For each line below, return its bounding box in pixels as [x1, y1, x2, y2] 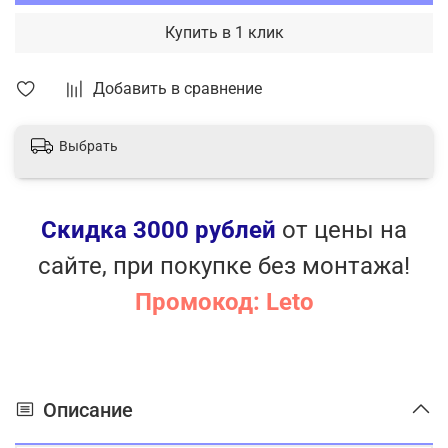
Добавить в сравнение [93, 78, 262, 98]
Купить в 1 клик [164, 22, 284, 42]
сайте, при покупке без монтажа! [38, 251, 410, 280]
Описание [43, 397, 133, 422]
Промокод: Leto [134, 287, 314, 316]
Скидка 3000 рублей [41, 215, 276, 244]
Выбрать [59, 138, 118, 154]
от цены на [276, 215, 407, 244]
